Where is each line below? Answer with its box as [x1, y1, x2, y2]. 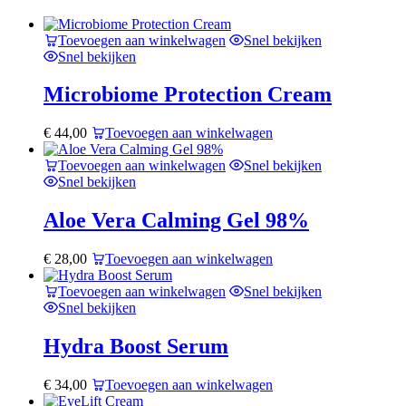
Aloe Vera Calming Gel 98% [43, 208, 309, 233]
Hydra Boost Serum [43, 334, 228, 359]
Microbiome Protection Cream [43, 82, 332, 107]
